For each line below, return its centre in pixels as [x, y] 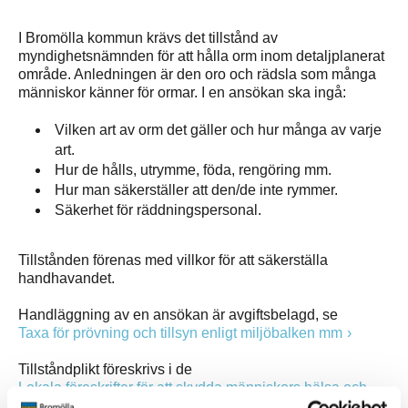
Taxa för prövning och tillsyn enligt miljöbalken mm [180, 333]
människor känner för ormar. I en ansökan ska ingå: [182, 92]
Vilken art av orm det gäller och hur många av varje [218, 130]
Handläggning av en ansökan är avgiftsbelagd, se [178, 315]
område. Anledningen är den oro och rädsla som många [197, 74]
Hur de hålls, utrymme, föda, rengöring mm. [193, 170]
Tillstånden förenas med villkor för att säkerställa [173, 260]
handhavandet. [66, 278]
